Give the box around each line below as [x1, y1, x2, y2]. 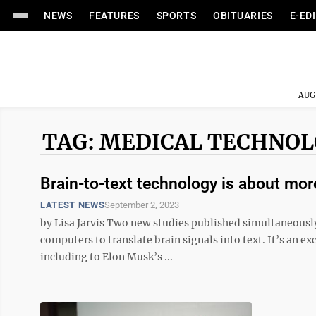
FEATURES [89, 10, 140, 21]
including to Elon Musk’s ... [40, 250, 173, 263]
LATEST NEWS [40, 200, 105, 210]
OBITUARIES [213, 10, 273, 21]
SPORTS [156, 10, 197, 21]
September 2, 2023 [104, 200, 180, 210]
